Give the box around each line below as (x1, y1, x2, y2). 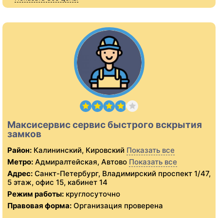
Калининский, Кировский (32, 145, 125, 155)
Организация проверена (72, 201, 163, 211)
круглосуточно (64, 189, 120, 199)
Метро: (7, 157, 33, 167)
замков (7, 128, 41, 140)
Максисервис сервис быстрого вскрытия (7, 119, 202, 131)
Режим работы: (7, 189, 64, 199)
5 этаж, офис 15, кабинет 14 (7, 178, 108, 187)
